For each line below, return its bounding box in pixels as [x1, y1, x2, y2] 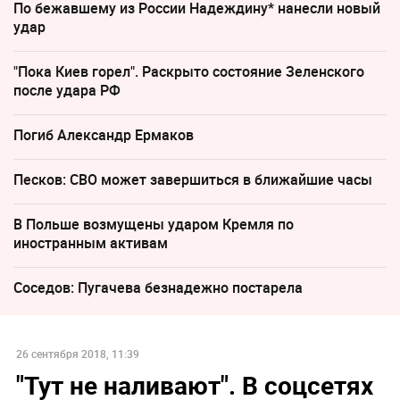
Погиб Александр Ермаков [13, 124, 194, 145]
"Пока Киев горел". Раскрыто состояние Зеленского [13, 61, 364, 81]
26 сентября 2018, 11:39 [15, 346, 139, 361]
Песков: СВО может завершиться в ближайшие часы [13, 169, 372, 189]
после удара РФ [13, 79, 121, 100]
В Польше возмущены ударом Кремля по [13, 213, 294, 234]
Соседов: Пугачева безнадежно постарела [13, 277, 303, 297]
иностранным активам [13, 232, 168, 253]
